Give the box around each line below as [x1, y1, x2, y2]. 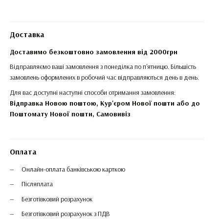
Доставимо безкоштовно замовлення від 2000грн [10, 47, 177, 56]
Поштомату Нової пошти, [10, 109, 96, 118]
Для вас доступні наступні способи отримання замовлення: [10, 88, 175, 97]
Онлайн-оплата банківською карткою [22, 164, 125, 174]
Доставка [10, 29, 44, 39]
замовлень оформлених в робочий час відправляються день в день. [10, 73, 199, 82]
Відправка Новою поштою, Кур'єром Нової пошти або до [10, 98, 200, 108]
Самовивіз [96, 109, 131, 118]
